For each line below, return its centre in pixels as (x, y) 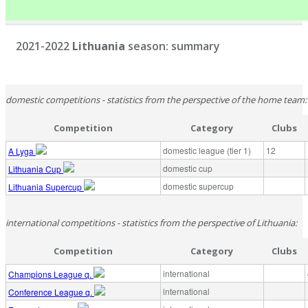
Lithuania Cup (36, 168)
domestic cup (188, 168)
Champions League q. (51, 274)
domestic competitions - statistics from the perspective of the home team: (156, 99)
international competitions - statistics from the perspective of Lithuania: (151, 222)
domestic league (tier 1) (207, 150)
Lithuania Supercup (46, 186)
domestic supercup (198, 186)
